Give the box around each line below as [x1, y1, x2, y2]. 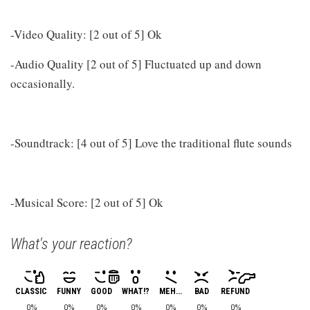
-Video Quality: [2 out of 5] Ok [10, 26, 162, 42]
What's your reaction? [10, 235, 132, 253]
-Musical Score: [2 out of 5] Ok [10, 194, 163, 210]
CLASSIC [15, 286, 47, 296]
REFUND [221, 286, 250, 296]
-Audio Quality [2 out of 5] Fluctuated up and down [10, 55, 262, 72]
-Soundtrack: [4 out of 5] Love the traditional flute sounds [10, 134, 292, 151]
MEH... [159, 286, 182, 296]
